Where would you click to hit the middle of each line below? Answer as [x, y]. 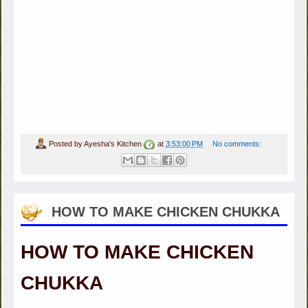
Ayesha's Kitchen [113, 143]
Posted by [67, 143]
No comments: [237, 143]
